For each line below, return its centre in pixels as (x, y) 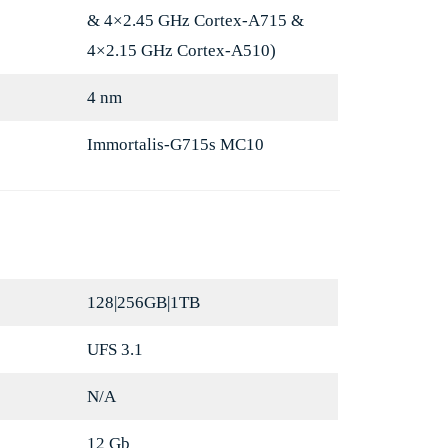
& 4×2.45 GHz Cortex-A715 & (195, 21)
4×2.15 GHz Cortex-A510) (181, 51)
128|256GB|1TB (143, 303)
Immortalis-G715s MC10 (175, 145)
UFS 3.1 (114, 350)
